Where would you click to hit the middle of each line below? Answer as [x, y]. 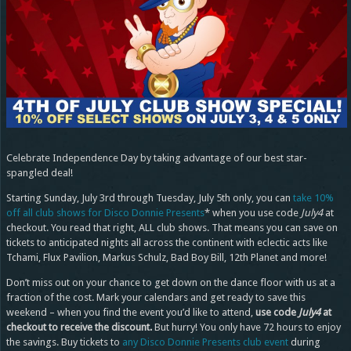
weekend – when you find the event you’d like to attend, [130, 312]
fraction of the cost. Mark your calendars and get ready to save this [156, 297]
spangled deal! [39, 172]
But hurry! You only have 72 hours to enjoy [246, 327]
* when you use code [252, 212]
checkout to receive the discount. [79, 327]
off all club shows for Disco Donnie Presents [105, 212]
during [304, 342]
